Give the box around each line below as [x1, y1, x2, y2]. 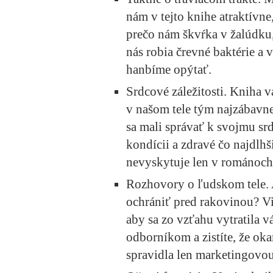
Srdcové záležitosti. [126, 84, 227, 99]
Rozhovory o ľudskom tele [126, 177, 266, 192]
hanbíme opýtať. [126, 62, 211, 77]
